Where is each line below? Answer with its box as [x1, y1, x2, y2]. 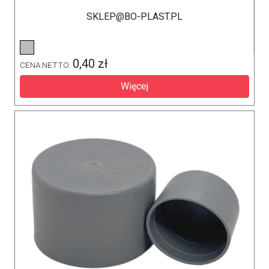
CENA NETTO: [20, 60, 73, 70]
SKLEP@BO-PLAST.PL [86, 11, 183, 22]
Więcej [121, 80, 148, 92]
